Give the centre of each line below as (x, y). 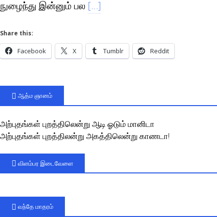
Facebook (32, 51)
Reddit (160, 51)
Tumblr (113, 51)
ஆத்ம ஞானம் (35, 96)
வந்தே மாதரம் (36, 207)
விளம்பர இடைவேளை (46, 163)
